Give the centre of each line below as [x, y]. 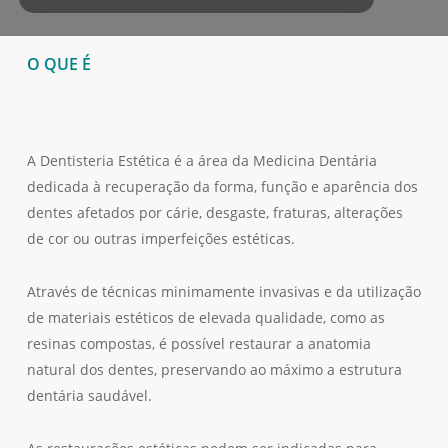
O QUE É [58, 63]
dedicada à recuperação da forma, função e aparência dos [222, 186]
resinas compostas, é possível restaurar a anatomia [198, 343]
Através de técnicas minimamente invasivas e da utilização [223, 291]
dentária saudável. [89, 395]
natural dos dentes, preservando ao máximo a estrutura [214, 369]
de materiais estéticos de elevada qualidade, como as [205, 317]
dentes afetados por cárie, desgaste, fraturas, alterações [214, 212]
